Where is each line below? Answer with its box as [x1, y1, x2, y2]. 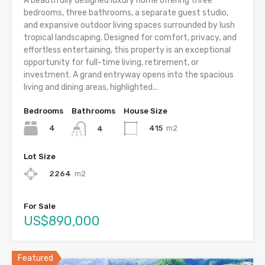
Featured [18, 253, 53, 263]
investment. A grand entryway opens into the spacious [24, 70, 234, 80]
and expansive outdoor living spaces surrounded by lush [24, 20, 235, 31]
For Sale [24, 201, 56, 211]
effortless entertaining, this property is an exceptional [24, 45, 231, 56]
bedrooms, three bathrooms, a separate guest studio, [24, 8, 228, 18]
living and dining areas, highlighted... [24, 82, 158, 93]
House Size [124, 106, 167, 116]
